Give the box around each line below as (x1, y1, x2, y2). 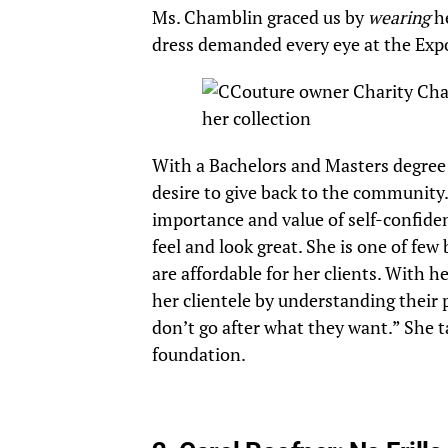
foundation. (152, 343, 246, 367)
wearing (368, 6, 430, 30)
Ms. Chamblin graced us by (152, 6, 368, 30)
